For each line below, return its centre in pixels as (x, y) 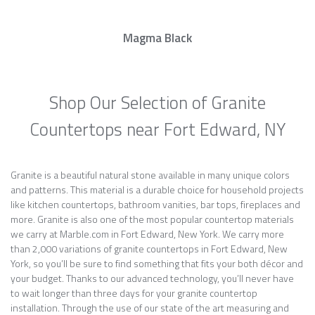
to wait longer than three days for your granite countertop (134, 293)
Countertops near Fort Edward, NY (157, 129)
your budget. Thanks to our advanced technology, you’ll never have (152, 278)
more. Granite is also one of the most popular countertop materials (152, 219)
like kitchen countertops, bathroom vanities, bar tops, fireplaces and (155, 204)
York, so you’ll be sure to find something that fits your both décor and (157, 263)
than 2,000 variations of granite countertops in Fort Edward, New (149, 249)
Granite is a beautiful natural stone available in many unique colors (150, 175)
